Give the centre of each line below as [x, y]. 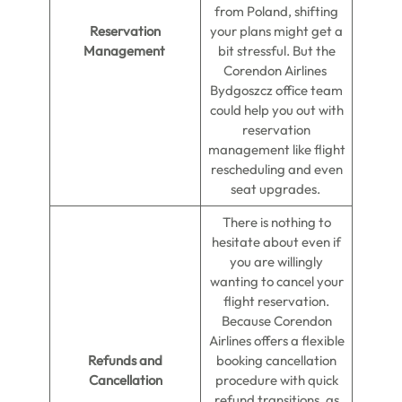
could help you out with [276, 110]
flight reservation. [276, 301]
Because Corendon [276, 321]
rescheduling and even [276, 169]
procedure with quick [276, 380]
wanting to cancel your [276, 281]
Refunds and [125, 360]
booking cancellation [276, 360]
